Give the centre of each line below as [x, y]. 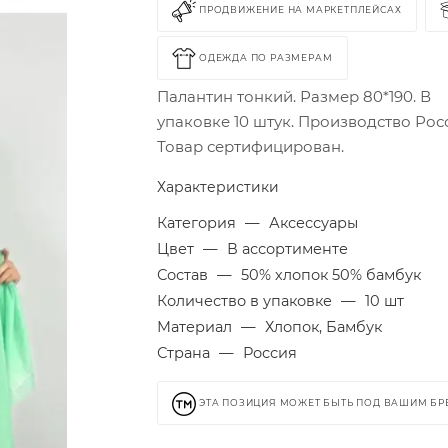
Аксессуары [314, 223]
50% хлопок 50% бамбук [331, 275]
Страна [186, 353]
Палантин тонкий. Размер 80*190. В [294, 96]
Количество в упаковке [247, 301]
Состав [185, 275]
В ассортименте [288, 249]
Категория [199, 223]
